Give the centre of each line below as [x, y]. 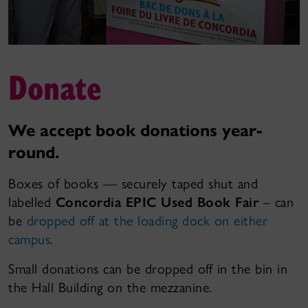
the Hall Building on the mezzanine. [110, 288]
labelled [32, 202]
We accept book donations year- [136, 131]
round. [34, 153]
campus [29, 240]
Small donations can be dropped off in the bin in [148, 269]
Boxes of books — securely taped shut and [133, 184]
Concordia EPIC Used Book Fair [159, 202]
